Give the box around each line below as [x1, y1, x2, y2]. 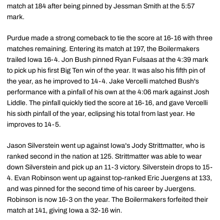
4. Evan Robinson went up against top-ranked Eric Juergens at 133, [7, 174, 212, 182]
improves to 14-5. [7, 121, 61, 128]
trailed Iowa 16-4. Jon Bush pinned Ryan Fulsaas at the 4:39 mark [7, 56, 208, 63]
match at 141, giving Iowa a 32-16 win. [7, 207, 122, 214]
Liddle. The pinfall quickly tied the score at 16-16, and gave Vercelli [7, 99, 208, 107]
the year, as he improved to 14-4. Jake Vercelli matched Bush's [7, 78, 199, 85]
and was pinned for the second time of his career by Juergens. [7, 185, 196, 192]
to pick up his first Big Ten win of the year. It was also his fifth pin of [7, 67, 205, 74]
